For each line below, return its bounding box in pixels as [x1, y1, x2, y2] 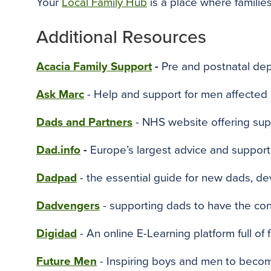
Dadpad [36, 171, 77, 184]
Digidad [36, 227, 77, 240]
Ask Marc [36, 88, 84, 101]
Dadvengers [36, 199, 100, 212]
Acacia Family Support [36, 60, 152, 73]
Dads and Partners [36, 116, 132, 129]
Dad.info [36, 143, 80, 157]
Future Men [36, 255, 97, 268]
